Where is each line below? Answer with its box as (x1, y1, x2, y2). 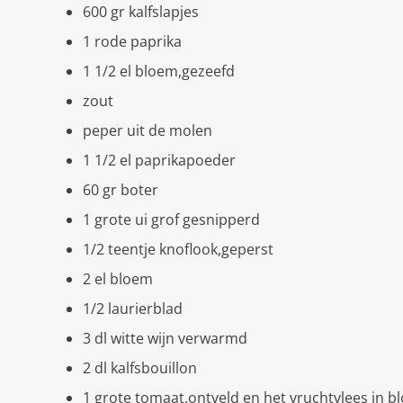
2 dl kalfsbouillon (83, 357, 197, 378)
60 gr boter (83, 179, 158, 200)
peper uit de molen (83, 120, 212, 140)
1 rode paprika (83, 31, 182, 51)
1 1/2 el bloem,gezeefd (83, 60, 235, 81)
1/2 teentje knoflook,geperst (83, 238, 273, 259)
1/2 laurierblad (83, 298, 183, 318)
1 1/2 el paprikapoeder (83, 149, 236, 170)
